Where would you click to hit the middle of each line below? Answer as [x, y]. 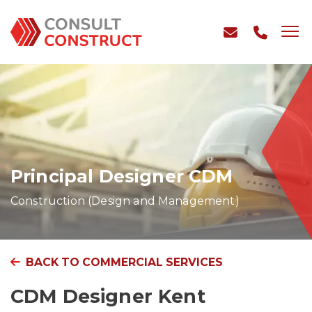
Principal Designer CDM [122, 177]
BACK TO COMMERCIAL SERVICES [124, 263]
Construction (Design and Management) [125, 201]
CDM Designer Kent [108, 297]
